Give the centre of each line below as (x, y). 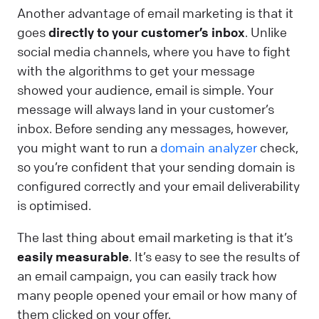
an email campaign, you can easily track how (147, 275)
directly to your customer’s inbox (147, 32)
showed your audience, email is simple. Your (145, 89)
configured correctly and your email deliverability (158, 185)
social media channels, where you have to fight (154, 51)
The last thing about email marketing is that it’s (155, 237)
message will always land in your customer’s (146, 109)
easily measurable (73, 256)
